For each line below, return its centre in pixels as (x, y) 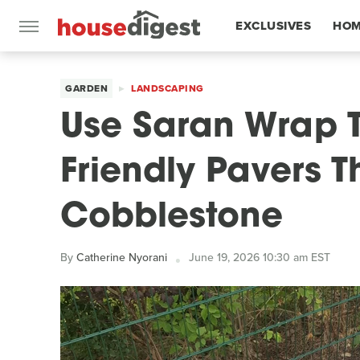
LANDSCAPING (168, 88)
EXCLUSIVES (273, 26)
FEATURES (267, 77)
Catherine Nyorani (122, 258)
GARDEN (86, 88)
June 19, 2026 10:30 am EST (260, 258)
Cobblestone (172, 218)
